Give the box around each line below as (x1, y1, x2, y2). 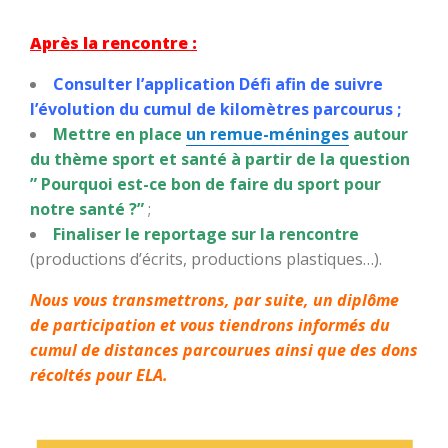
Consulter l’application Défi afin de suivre (53, 72, 383, 95)
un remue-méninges (186, 122, 349, 145)
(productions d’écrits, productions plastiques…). (30, 247, 382, 270)
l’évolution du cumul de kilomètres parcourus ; (30, 97, 401, 120)
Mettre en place (53, 122, 186, 145)
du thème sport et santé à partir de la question (30, 147, 410, 170)
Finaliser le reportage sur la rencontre (53, 222, 359, 245)
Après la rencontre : (30, 31, 197, 54)
